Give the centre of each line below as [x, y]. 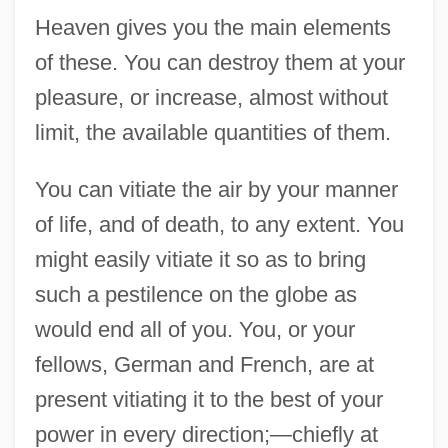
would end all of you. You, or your [194, 329]
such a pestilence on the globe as [195, 294]
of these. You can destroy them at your [219, 62]
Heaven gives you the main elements [212, 27]
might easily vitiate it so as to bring [200, 259]
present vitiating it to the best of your [208, 399]
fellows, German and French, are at [204, 364]
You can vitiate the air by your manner [216, 189]
